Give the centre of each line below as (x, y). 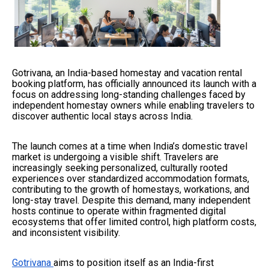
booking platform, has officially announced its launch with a (134, 83)
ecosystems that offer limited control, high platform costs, (134, 222)
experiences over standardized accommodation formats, (131, 178)
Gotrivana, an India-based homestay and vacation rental (127, 73)
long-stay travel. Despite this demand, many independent (131, 200)
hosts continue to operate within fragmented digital (119, 211)
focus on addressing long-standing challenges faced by (129, 94)
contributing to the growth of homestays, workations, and (131, 189)
